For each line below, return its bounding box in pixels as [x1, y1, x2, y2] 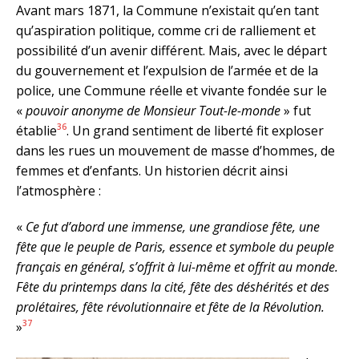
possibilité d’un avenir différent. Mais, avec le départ [16, 41, 327, 59]
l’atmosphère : [16, 181, 101, 200]
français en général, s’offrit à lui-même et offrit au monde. [16, 257, 338, 276]
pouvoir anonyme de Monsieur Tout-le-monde [26, 101, 280, 119]
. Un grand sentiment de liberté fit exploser [67, 121, 324, 139]
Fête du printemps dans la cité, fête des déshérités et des [16, 277, 329, 296]
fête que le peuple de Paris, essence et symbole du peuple [16, 237, 334, 256]
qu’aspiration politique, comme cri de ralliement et [16, 21, 316, 39]
